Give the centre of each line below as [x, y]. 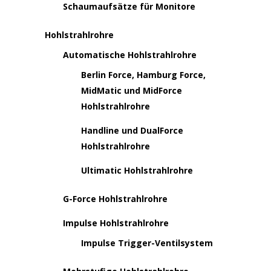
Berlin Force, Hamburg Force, [143, 75]
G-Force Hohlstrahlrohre [115, 199]
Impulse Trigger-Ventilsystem [147, 243]
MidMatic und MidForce [132, 90]
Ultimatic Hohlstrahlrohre [137, 170]
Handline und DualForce [132, 130]
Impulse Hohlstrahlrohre [116, 223]
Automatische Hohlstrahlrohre [130, 55]
